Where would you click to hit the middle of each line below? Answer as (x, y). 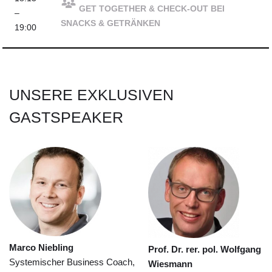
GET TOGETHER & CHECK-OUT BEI (152, 9)
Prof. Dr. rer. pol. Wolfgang (205, 249)
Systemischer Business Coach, (72, 262)
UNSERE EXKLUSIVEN (91, 95)
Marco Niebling (41, 247)
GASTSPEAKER (66, 117)
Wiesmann (171, 264)
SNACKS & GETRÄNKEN (111, 23)
